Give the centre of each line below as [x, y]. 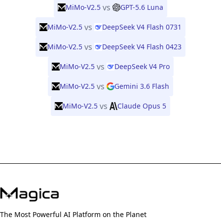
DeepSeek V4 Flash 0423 [142, 47]
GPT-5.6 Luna [142, 7]
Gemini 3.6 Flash [142, 86]
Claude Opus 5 [142, 106]
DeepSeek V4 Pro [142, 66]
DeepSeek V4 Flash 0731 [142, 27]
